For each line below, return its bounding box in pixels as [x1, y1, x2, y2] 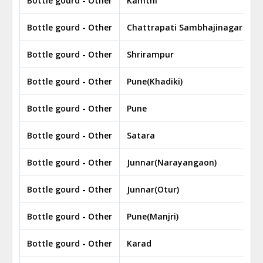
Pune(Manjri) [127, 211, 178, 222]
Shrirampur [127, 49, 174, 60]
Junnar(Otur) [127, 184, 179, 195]
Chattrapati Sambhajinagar [127, 22, 242, 33]
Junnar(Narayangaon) [127, 157, 217, 168]
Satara [127, 130, 155, 141]
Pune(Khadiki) [127, 76, 183, 87]
